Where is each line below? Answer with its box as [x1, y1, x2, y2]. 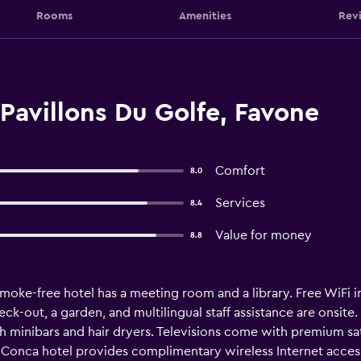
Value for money [214, 229, 312, 242]
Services [214, 197, 265, 210]
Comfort [214, 164, 265, 177]
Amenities [179, 10, 231, 22]
